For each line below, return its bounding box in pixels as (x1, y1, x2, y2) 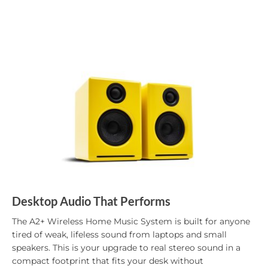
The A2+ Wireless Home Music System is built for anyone (12, 216, 250, 227)
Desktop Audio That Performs (12, 194, 170, 209)
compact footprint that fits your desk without (12, 255, 203, 267)
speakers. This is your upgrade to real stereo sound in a (12, 242, 240, 254)
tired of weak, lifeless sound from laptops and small (12, 229, 227, 240)
